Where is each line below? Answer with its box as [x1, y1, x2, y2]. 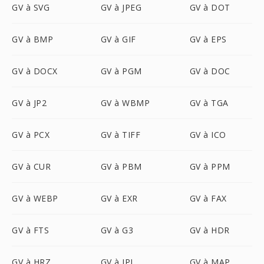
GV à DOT [189, 2, 230, 13]
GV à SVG [12, 2, 49, 13]
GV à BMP [12, 34, 53, 45]
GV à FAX [189, 193, 227, 204]
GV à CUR [12, 161, 51, 172]
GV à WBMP [100, 97, 150, 108]
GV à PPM [189, 161, 230, 172]
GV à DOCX [12, 65, 58, 77]
